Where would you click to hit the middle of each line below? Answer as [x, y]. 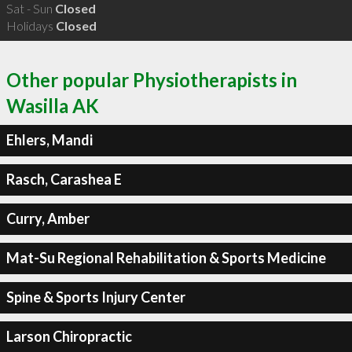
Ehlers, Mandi [49, 140]
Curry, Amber [48, 218]
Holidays [31, 26]
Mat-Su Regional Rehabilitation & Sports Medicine [166, 258]
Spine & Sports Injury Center [95, 297]
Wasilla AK [53, 105]
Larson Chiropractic [69, 336]
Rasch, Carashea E [64, 179]
